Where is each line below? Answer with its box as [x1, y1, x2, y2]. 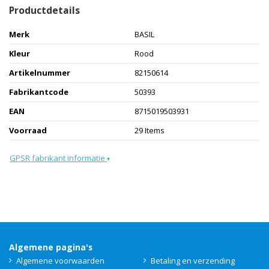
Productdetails [9, 4, 80, 17]
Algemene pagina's [9, 241, 92, 253]
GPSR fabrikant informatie [10, 153, 107, 164]
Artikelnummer [9, 67, 70, 79]
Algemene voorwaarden [16, 255, 104, 267]
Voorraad [9, 125, 47, 136]
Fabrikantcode [9, 86, 68, 98]
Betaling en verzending [151, 255, 235, 267]
